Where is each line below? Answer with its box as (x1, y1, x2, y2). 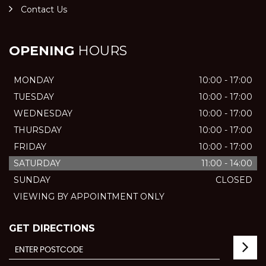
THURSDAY (14, 125, 62, 135)
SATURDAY (14, 158, 61, 169)
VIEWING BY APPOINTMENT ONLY (14, 191, 164, 202)
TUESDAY (14, 91, 54, 102)
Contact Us (21, 4, 67, 15)
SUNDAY (14, 175, 50, 185)
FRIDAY (14, 141, 46, 152)
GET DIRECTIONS (9, 223, 95, 234)
